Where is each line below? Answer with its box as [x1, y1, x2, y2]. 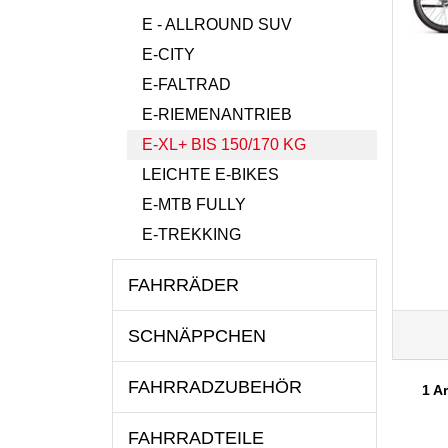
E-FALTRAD [142, 76, 231, 93]
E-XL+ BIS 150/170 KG [142, 136, 306, 153]
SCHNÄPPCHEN [128, 326, 266, 346]
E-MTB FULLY [142, 196, 246, 213]
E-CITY [142, 46, 195, 63]
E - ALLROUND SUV [142, 16, 292, 33]
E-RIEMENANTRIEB [142, 106, 292, 123]
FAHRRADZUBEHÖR [128, 377, 302, 397]
